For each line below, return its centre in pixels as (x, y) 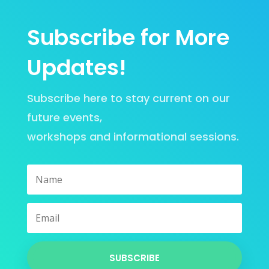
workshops (58, 137)
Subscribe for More (128, 38)
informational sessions (173, 137)
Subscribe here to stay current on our (128, 98)
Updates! (76, 68)
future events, (64, 118)
